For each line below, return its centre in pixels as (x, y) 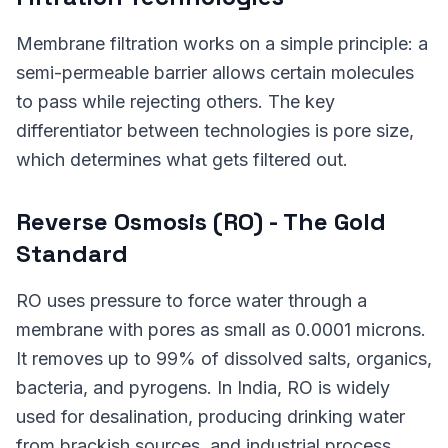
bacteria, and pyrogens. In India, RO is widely (203, 387)
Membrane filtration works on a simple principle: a (222, 43)
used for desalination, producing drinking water (210, 416)
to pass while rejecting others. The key (175, 101)
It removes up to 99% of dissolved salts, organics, (224, 358)
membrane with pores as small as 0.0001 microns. (221, 329)
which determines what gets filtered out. (182, 159)
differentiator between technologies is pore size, (215, 130)
